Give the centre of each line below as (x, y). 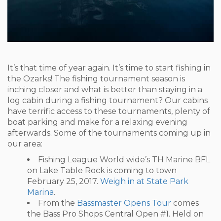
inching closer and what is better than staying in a (105, 90)
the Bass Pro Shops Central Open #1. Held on (115, 214)
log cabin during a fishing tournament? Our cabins (108, 100)
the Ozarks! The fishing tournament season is (96, 79)
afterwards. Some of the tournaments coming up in (109, 133)
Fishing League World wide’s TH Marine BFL (124, 160)
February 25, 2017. (64, 181)
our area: (25, 144)
